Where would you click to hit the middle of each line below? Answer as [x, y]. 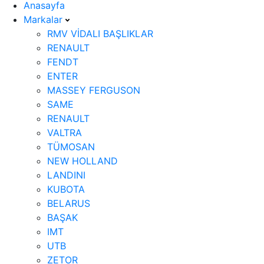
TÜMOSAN [71, 147]
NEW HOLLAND [82, 161]
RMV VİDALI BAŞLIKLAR [100, 34]
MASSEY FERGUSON [94, 90]
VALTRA [65, 133]
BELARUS [69, 203]
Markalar [44, 19]
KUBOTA [66, 189]
